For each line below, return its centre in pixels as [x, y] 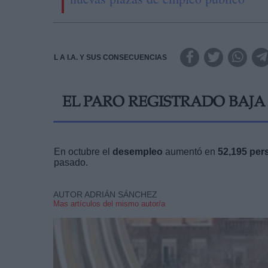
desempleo [138, 151]
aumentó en [190, 151]
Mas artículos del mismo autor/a [109, 203]
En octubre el [83, 151]
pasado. [71, 162]
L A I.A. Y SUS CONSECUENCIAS [110, 57]
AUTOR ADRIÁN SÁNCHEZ [105, 194]
